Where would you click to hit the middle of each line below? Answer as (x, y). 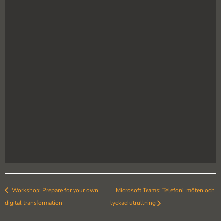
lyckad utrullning (134, 203)
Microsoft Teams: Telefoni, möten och (165, 190)
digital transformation (34, 203)
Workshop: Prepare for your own (54, 190)
